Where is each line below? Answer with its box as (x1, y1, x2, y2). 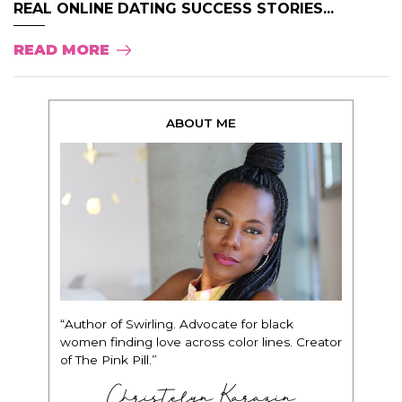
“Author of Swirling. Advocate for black (60, 317, 293, 332)
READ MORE (13, 41, 109, 59)
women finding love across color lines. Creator (60, 335, 342, 350)
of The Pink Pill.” (60, 353, 157, 368)
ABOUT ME (166, 116, 236, 131)
